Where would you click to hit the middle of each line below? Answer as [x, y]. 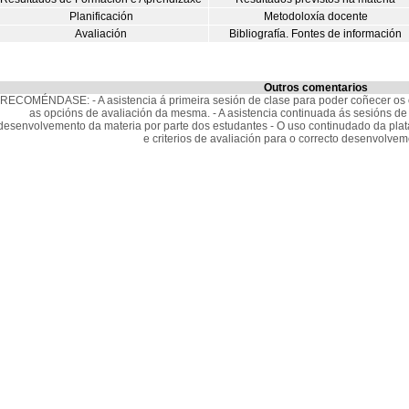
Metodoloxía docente [315, 16]
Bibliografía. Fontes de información [315, 34]
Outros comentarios [315, 88]
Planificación [101, 16]
